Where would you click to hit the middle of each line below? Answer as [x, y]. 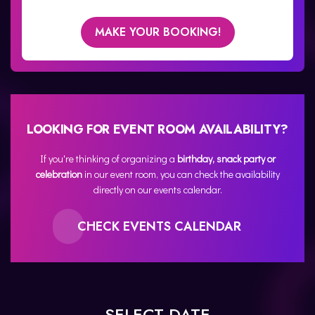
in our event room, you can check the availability [181, 174]
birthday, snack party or [226, 159]
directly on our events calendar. [157, 189]
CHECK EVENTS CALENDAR [157, 226]
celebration [59, 174]
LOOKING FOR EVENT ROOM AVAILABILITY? [157, 129]
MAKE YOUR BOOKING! [157, 32]
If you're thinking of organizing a [108, 159]
